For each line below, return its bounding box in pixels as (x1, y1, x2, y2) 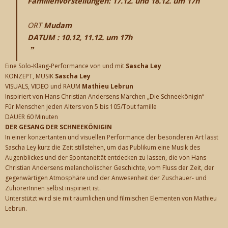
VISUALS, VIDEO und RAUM (5, 82, 82, 91)
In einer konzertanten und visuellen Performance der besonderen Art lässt (5, 133, 218, 142)
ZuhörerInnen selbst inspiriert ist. (5, 184, 101, 193)
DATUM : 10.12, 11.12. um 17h (27, 33, 132, 43)
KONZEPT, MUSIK (5, 72, 55, 81)
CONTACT (18, 15, 47, 23)
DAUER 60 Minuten (5, 112, 60, 122)
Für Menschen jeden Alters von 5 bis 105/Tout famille (5, 102, 157, 111)
